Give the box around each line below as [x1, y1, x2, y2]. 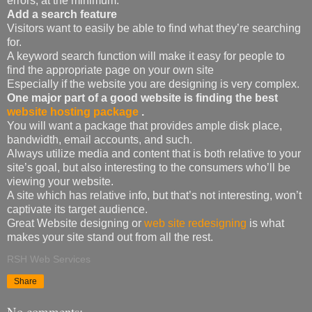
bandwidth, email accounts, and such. [7, 133, 192, 146]
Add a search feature [7, 8, 117, 20]
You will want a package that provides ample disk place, [7, 119, 282, 132]
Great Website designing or [7, 217, 144, 229]
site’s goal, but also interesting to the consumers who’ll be [7, 161, 290, 173]
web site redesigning [144, 217, 247, 229]
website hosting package [7, 105, 141, 118]
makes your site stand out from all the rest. [7, 231, 213, 243]
